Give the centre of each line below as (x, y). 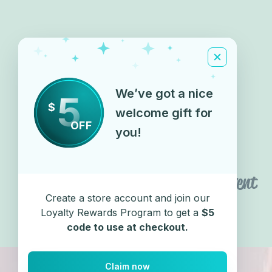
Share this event (204, 182)
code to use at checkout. (127, 227)
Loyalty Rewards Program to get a (121, 212)
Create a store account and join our (127, 198)
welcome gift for (164, 113)
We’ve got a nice (164, 93)
